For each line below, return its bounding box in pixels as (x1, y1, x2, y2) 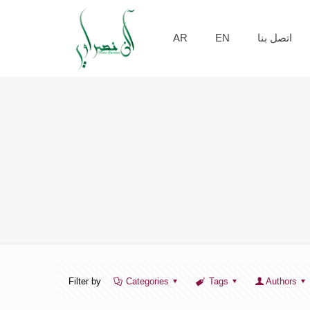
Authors (265, 276, 297, 286)
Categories (126, 276, 170, 286)
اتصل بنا (257, 32, 292, 44)
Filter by (69, 276, 101, 286)
